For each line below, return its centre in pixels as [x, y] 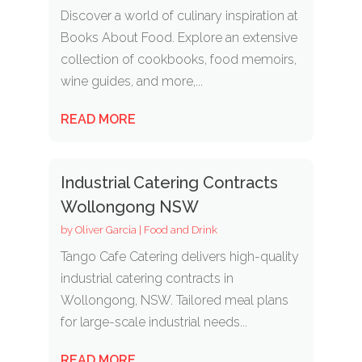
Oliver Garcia [105, 229]
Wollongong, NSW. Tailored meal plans [174, 300]
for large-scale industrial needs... [154, 322]
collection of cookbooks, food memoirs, [178, 59]
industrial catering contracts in [147, 278]
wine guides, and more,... [131, 81]
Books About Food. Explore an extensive [179, 37]
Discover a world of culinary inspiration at [179, 15]
